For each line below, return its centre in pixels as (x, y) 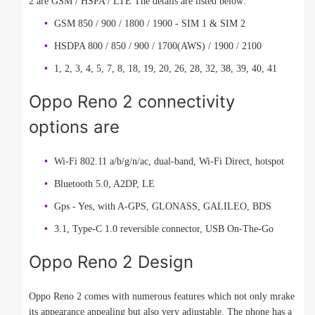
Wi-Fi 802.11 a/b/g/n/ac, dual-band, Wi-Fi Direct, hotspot (169, 162)
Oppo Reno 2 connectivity (132, 102)
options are (74, 127)
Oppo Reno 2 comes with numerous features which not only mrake (162, 297)
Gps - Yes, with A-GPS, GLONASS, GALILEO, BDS (163, 207)
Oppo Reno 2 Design (111, 262)
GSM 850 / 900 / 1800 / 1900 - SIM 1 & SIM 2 (150, 24)
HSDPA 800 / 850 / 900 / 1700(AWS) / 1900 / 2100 (158, 46)
